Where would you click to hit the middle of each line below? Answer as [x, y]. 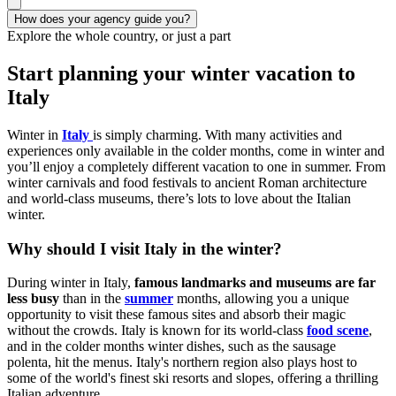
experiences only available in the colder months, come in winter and [196, 150]
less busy [33, 299]
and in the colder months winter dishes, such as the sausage [171, 346]
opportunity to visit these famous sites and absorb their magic [176, 315]
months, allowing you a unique [263, 299]
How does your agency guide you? [102, 19]
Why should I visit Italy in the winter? [149, 248]
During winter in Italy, [71, 283]
